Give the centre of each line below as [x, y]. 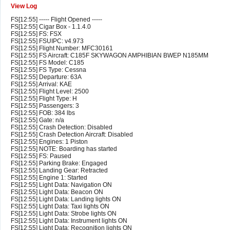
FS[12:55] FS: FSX [36, 34]
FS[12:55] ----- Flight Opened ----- [56, 20]
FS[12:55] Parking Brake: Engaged [59, 164]
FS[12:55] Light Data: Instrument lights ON [69, 221]
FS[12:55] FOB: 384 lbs [43, 113]
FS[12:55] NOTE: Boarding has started [64, 149]
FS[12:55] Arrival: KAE [41, 84]
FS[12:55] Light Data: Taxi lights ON [60, 207]
